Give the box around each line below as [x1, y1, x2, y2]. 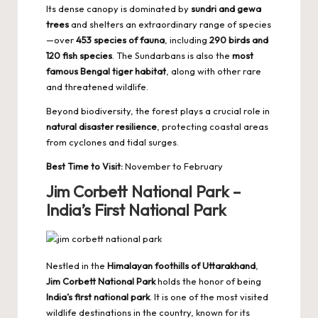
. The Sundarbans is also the [112, 50, 232, 62]
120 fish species [46, 50, 112, 62]
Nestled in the [46, 260, 107, 272]
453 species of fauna [76, 34, 165, 46]
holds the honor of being [155, 275, 261, 287]
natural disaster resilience [46, 121, 157, 133]
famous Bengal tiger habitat [46, 65, 166, 77]
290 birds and [209, 34, 268, 46]
